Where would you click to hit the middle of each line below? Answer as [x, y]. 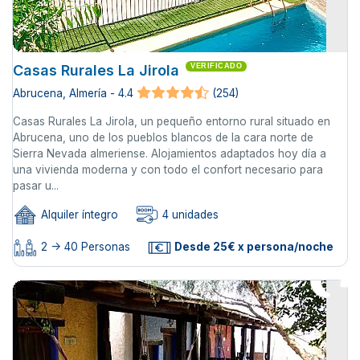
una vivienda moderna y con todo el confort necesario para [168, 169]
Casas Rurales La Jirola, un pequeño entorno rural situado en [172, 121]
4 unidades [189, 214]
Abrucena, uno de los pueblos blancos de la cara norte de [163, 137]
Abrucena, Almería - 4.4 [73, 93]
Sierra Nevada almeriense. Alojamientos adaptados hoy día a [170, 153]
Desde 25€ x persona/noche [253, 247]
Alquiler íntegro [78, 214]
